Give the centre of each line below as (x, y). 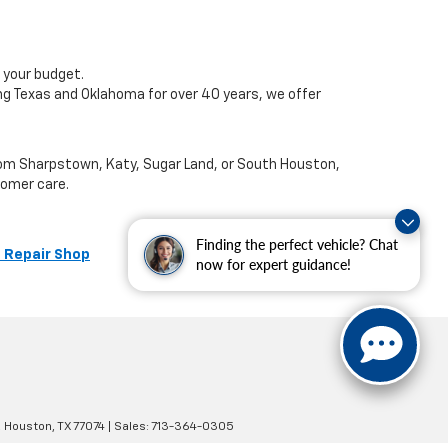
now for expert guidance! (273, 264)
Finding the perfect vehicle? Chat (297, 244)
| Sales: (128, 427)
